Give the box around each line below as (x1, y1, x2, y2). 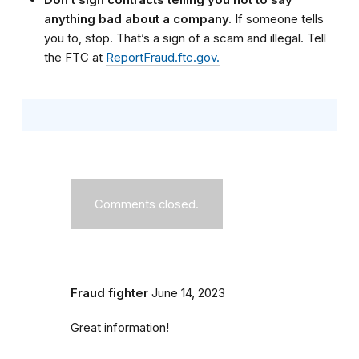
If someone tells (235, 11, 324, 27)
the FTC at (44, 50, 106, 66)
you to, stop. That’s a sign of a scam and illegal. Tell (44, 30, 326, 46)
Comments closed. (95, 197, 199, 212)
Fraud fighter (71, 286, 148, 301)
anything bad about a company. (44, 11, 235, 27)
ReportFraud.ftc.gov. (106, 50, 220, 66)
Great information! (71, 321, 169, 336)
